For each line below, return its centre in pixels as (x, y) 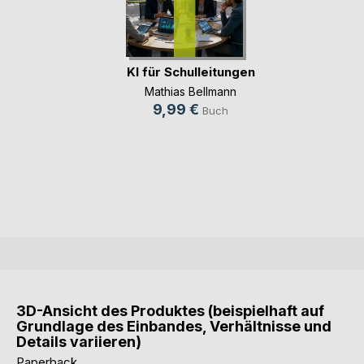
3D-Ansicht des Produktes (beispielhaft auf (170, 310)
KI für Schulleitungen (191, 71)
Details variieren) (79, 341)
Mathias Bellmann (191, 92)
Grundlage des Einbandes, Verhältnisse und (174, 326)
